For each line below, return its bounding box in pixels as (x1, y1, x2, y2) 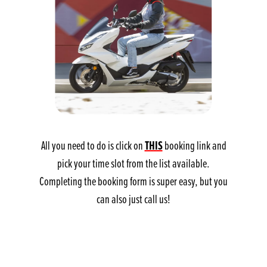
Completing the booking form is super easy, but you (39, 173, 228, 190)
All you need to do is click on (41, 137, 145, 154)
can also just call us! (97, 191, 170, 207)
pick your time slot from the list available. (57, 155, 210, 172)
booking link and (162, 137, 226, 154)
